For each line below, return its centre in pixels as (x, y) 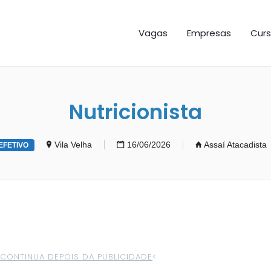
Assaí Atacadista (235, 145)
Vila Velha (73, 145)
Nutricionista (135, 112)
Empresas (209, 33)
